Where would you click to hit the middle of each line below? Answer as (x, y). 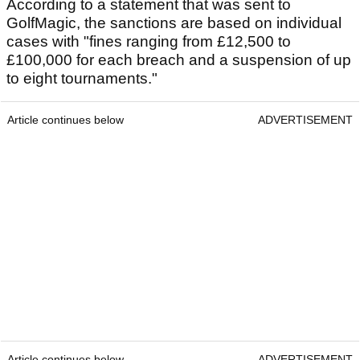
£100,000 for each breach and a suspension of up (179, 60)
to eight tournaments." (82, 79)
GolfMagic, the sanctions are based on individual (174, 23)
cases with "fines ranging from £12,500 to (149, 42)
